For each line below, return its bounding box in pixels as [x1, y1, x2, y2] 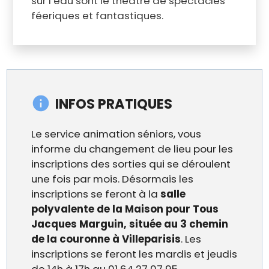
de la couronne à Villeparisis [31, 231, 181, 246]
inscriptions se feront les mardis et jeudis [31, 246, 238, 261]
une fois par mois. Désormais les [31, 171, 194, 186]
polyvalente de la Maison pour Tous [31, 201, 219, 216]
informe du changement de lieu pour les [31, 141, 234, 156]
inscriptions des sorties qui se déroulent [31, 156, 231, 171]
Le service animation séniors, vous [31, 126, 202, 141]
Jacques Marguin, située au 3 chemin [31, 216, 229, 231]
